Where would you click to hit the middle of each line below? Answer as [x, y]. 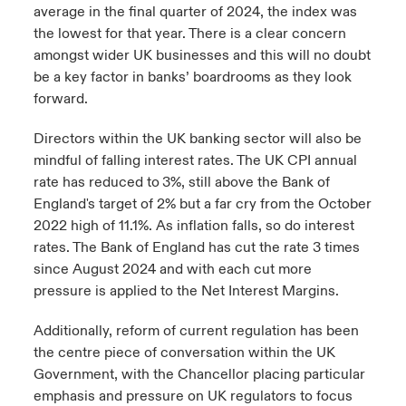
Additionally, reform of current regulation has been [196, 331]
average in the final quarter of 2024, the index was [195, 12]
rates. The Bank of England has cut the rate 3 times [196, 247]
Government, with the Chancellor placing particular [199, 374]
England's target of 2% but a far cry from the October [202, 204]
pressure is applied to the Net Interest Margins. [186, 291]
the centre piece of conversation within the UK [184, 353]
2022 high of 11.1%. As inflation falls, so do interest [193, 226]
